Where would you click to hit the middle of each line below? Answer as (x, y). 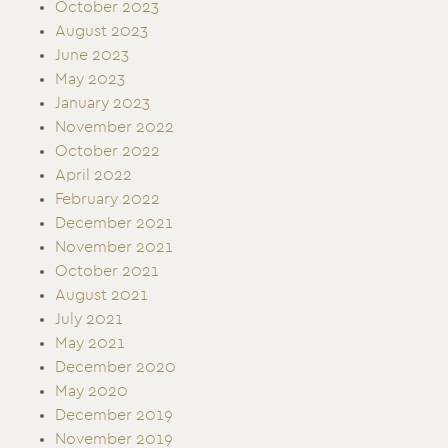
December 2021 (114, 223)
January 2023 (102, 103)
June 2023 (92, 55)
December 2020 (115, 367)
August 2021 (101, 295)
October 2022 (107, 151)
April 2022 (93, 175)
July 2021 (89, 319)
